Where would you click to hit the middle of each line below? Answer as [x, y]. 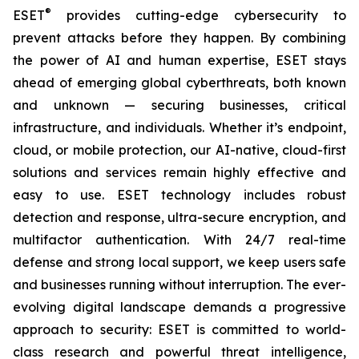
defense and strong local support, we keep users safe [179, 262]
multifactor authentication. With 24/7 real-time [179, 239]
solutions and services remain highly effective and [179, 172]
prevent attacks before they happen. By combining [179, 37]
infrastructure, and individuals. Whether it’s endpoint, [179, 127]
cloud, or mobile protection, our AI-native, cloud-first [179, 149]
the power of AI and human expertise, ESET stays [179, 60]
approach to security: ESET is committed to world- [179, 329]
